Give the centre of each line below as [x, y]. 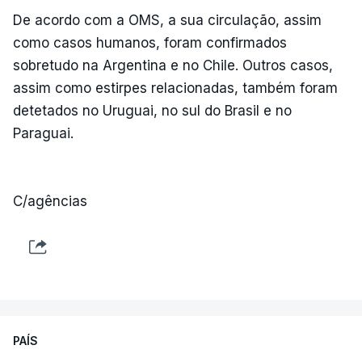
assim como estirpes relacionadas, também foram [175, 88]
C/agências [50, 201]
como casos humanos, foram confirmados [150, 42]
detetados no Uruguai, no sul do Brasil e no [152, 110]
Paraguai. [43, 133]
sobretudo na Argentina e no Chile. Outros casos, [173, 65]
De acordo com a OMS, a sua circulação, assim [167, 20]
